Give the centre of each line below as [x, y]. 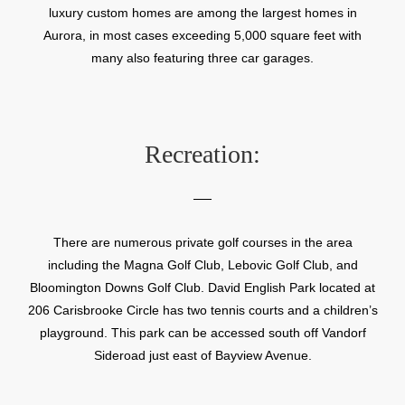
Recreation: [203, 154]
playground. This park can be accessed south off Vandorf [202, 332]
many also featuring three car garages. [202, 57]
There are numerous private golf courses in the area [202, 242]
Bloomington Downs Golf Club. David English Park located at [202, 287]
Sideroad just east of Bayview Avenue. [202, 355]
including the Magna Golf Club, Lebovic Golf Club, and [202, 264]
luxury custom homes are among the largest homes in [202, 12]
